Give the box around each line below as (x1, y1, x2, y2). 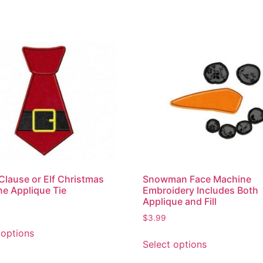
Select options (143, 238, 207, 251)
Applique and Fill (143, 195, 217, 208)
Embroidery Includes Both (143, 184, 259, 197)
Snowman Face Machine (143, 173, 252, 186)
